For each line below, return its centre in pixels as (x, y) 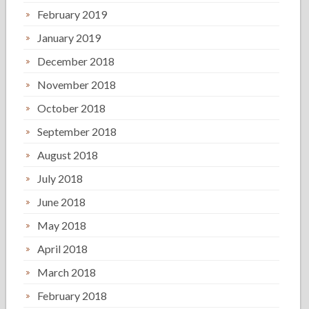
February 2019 (72, 14)
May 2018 (62, 225)
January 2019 (69, 38)
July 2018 (60, 178)
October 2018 (72, 108)
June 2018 (62, 202)
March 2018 (67, 272)
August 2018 (68, 155)
